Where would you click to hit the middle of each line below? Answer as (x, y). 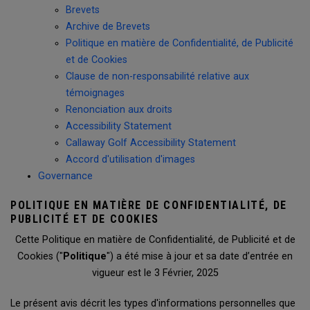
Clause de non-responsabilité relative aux (157, 76)
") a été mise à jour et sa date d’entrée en (200, 256)
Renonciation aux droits (119, 110)
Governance (65, 176)
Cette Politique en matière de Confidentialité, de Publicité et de (155, 240)
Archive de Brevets (108, 27)
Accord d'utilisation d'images (130, 159)
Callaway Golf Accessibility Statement (151, 143)
